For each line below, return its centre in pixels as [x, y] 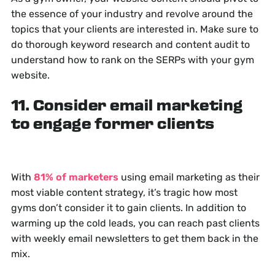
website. [30, 76]
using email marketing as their [189, 177]
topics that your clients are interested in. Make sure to [134, 29]
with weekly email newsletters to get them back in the [134, 239]
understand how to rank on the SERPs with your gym [132, 60]
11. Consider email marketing [127, 107]
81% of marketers [76, 177]
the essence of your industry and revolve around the [132, 14]
